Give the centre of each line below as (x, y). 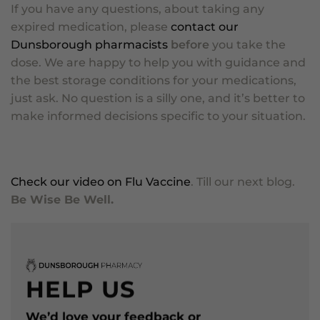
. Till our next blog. (243, 181)
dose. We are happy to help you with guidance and (158, 62)
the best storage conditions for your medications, (154, 80)
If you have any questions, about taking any (137, 9)
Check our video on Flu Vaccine (101, 181)
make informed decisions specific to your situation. (158, 116)
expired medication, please (91, 27)
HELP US (81, 289)
